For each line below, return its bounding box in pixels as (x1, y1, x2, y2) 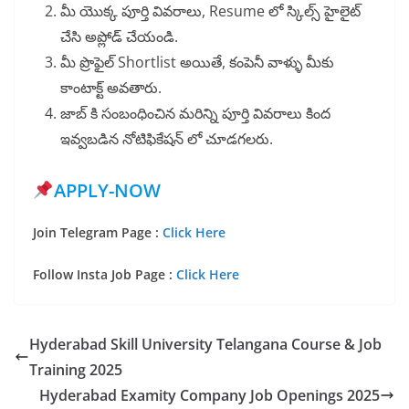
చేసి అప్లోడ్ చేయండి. (60, 26, 178, 47)
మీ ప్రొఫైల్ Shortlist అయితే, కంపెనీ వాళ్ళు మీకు (60, 52, 334, 73)
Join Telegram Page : (33, 224, 159, 242)
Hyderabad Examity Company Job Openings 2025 (39, 385, 380, 406)
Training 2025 (29, 360, 122, 381)
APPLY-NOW (53, 178, 161, 204)
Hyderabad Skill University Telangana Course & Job (29, 334, 382, 355)
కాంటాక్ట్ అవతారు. (60, 78, 162, 99)
